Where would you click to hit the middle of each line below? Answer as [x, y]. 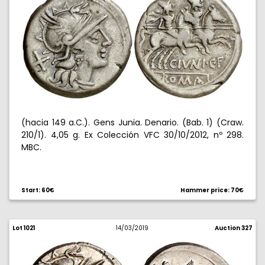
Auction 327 [233, 228]
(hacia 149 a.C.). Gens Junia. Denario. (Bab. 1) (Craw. [132, 122]
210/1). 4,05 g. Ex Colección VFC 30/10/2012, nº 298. [132, 135]
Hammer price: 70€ [212, 190]
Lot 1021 [24, 228]
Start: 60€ [38, 190]
